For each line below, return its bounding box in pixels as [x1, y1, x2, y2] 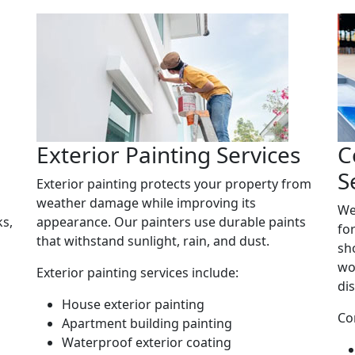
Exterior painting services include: [36, 263, 239, 281]
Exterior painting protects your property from [36, 174, 311, 193]
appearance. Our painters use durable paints [36, 212, 306, 231]
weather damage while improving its [36, 193, 256, 212]
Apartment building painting [62, 314, 232, 332]
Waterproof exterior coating [62, 333, 231, 351]
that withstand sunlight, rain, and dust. [36, 231, 269, 250]
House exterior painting [62, 295, 204, 313]
